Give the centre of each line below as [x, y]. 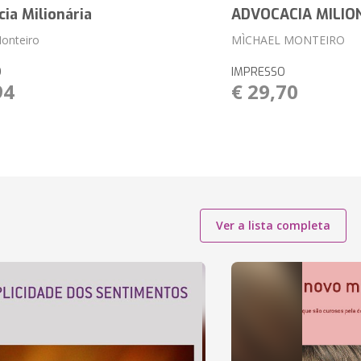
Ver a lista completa [273, 225]
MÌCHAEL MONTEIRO [288, 40]
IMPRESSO [258, 72]
